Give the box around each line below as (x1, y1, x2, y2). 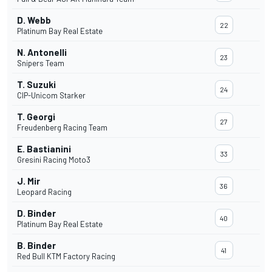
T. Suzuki (17, 79, 56, 90)
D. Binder (17, 208, 56, 219)
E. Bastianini (17, 143, 71, 155)
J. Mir (17, 175, 40, 187)
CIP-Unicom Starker (17, 90, 86, 101)
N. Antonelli (17, 47, 67, 58)
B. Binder (17, 240, 56, 251)
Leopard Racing (17, 187, 72, 197)
